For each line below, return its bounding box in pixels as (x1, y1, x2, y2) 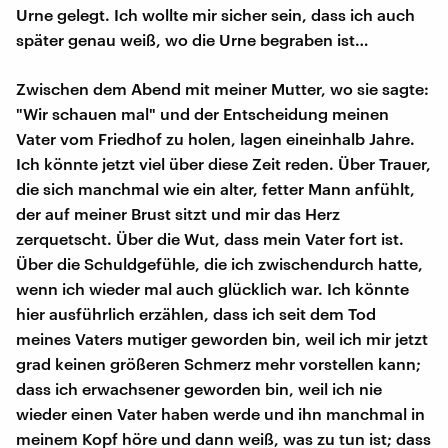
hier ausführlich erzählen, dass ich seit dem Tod (16, 303, 376, 323)
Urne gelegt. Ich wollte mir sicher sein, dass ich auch (16, 4, 415, 24)
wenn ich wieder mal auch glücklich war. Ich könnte (16, 278, 409, 298)
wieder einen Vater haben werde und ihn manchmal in (16, 403, 425, 423)
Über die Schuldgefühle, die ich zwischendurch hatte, (16, 253, 423, 273)
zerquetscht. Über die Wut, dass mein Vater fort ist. (16, 228, 404, 248)
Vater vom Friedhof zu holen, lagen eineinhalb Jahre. (16, 128, 415, 148)
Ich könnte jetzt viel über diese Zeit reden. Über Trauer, (16, 153, 431, 173)
